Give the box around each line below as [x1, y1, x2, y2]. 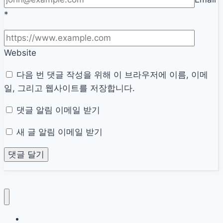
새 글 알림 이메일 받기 [16, 127, 103, 137]
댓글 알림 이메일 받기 [16, 105, 100, 115]
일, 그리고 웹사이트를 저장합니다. [4, 83, 135, 94]
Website [4, 48, 36, 58]
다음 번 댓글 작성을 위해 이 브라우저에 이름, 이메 [16, 70, 208, 80]
